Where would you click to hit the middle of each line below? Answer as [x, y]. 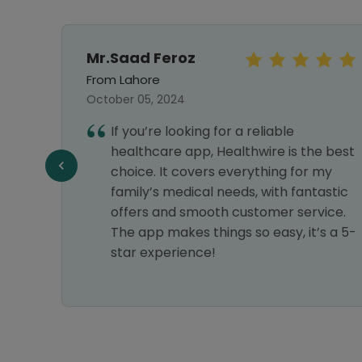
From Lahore [123, 80]
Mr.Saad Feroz [141, 58]
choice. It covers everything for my [221, 172]
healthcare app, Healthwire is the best [233, 152]
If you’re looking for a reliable [202, 131]
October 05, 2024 [136, 99]
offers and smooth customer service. [228, 212]
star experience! [163, 253]
